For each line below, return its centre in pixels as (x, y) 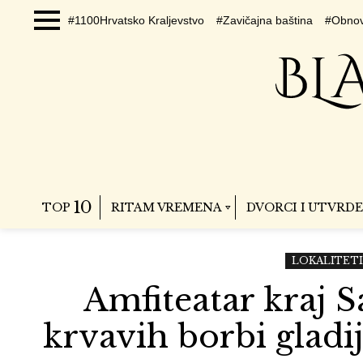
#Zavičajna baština (265, 20)
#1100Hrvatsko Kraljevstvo (136, 20)
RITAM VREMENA (167, 207)
